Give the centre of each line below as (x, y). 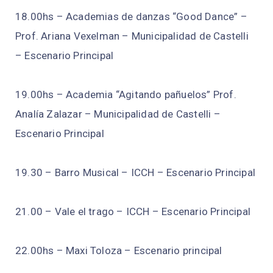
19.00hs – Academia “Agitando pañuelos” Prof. (126, 95)
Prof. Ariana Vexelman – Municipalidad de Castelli (132, 36)
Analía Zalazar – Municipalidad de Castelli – (118, 114)
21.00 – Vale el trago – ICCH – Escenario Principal (133, 212)
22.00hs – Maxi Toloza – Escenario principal (119, 251)
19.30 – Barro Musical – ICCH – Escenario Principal (135, 173)
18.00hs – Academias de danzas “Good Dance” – (131, 17)
